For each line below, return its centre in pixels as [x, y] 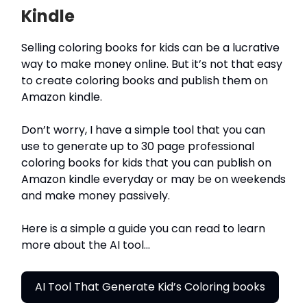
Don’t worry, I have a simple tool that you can [143, 130]
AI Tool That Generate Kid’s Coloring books [150, 286]
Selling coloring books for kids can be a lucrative [150, 47]
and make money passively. [96, 195]
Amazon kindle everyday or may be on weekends [153, 179]
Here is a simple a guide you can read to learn [143, 228]
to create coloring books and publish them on [145, 80]
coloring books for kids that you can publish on [146, 162]
